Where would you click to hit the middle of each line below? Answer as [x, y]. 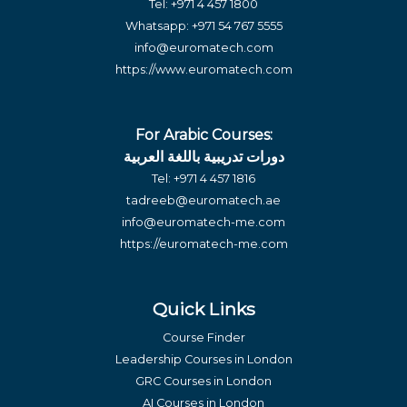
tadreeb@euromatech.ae [203, 200]
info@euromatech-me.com [203, 222]
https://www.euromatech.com [203, 69]
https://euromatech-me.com [203, 244]
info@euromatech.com [203, 48]
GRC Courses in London [203, 381]
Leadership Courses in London [203, 359]
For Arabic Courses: [203, 135]
